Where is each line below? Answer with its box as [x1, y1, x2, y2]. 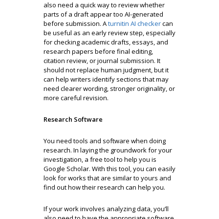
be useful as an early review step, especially [44, 28, 175, 37]
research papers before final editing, [44, 46, 153, 56]
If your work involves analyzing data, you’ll [44, 204, 169, 213]
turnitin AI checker [108, 19, 161, 28]
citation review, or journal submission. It [44, 56, 160, 65]
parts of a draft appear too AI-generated [44, 9, 163, 19]
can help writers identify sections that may [44, 74, 169, 84]
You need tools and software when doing [44, 136, 166, 145]
